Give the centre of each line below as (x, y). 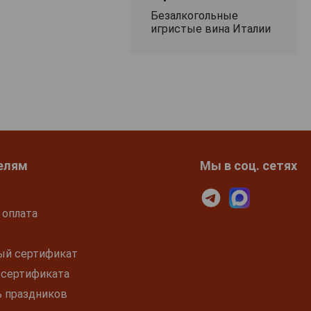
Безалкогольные (194, 15)
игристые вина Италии (210, 28)
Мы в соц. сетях (248, 165)
